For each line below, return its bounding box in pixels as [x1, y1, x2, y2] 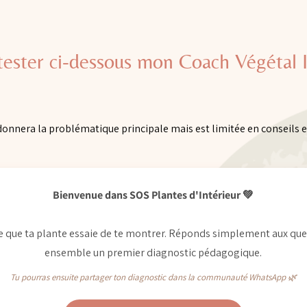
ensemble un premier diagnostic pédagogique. [45, 245, 262, 260]
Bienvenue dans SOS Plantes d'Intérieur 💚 [53, 188, 254, 202]
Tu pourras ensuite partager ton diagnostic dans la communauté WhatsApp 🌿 [10, 271, 297, 283]
